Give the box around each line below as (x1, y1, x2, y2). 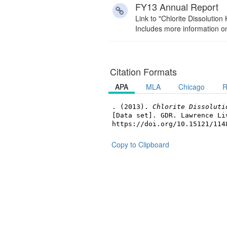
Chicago (178, 82, 205, 92)
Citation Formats (109, 65, 177, 79)
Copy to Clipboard (111, 139, 169, 150)
